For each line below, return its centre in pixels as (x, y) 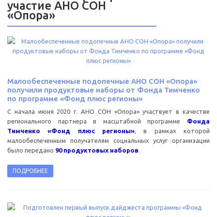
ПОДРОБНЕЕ (30, 170)
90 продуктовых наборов (97, 150)
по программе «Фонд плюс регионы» (75, 98)
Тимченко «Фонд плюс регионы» (71, 131)
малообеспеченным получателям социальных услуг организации (108, 140)
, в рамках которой (172, 131)
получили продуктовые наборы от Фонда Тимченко (104, 90)
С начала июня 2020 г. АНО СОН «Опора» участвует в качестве (108, 111)
